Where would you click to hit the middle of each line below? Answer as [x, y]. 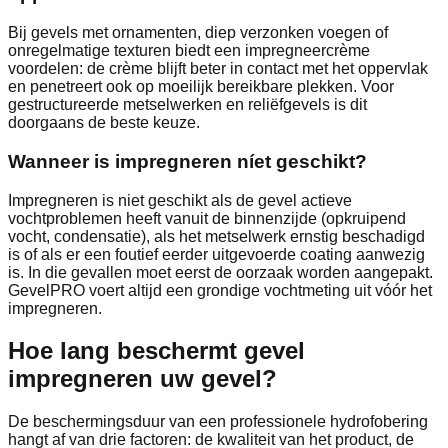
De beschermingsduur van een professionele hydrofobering [218, 422]
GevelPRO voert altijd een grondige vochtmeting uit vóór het [220, 290]
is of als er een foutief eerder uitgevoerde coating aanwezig [216, 254]
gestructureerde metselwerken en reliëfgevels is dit [187, 105]
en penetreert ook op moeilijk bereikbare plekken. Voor [201, 87]
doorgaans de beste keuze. [104, 123]
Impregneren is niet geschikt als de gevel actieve [180, 200]
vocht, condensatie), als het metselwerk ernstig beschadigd [216, 236]
